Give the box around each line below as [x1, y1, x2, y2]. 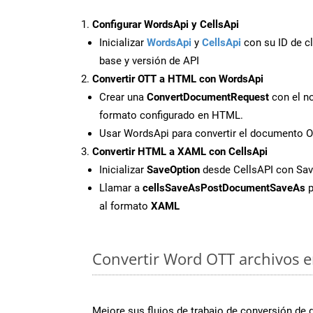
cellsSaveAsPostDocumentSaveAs [143, 181, 305, 194]
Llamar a [99, 181, 143, 194]
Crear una [99, 90, 147, 103]
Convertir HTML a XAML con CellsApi [92, 145, 268, 158]
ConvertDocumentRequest [147, 90, 269, 103]
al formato [99, 199, 151, 212]
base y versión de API [99, 54, 199, 67]
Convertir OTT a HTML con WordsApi [92, 72, 263, 85]
